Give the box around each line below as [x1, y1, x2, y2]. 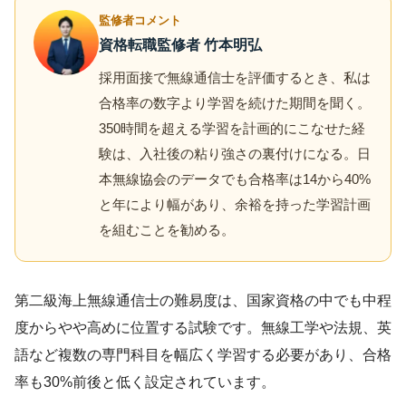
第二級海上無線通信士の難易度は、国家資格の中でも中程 [14, 292, 391, 308]
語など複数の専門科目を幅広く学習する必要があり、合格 [14, 346, 391, 362]
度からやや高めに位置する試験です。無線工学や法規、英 [14, 319, 391, 335]
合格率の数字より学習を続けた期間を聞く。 [99, 94, 371, 111]
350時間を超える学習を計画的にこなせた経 [99, 120, 365, 136]
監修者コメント [99, 13, 181, 27]
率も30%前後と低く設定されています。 [14, 373, 275, 390]
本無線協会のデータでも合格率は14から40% [99, 170, 371, 187]
